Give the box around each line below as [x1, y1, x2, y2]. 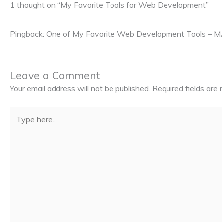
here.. [9, 120, 28, 131]
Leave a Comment [10, 68, 100, 82]
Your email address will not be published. [10, 83, 150, 94]
